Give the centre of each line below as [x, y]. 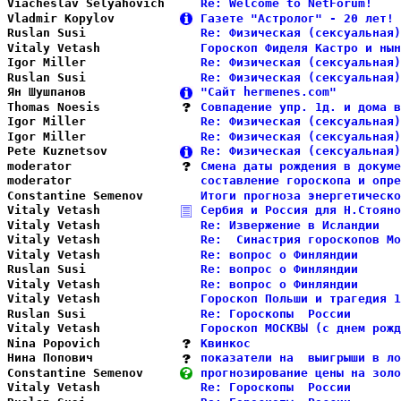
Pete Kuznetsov [93, 151]
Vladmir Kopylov [93, 18]
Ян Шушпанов [93, 92]
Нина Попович [93, 358]
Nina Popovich [93, 343]
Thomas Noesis [93, 107]
